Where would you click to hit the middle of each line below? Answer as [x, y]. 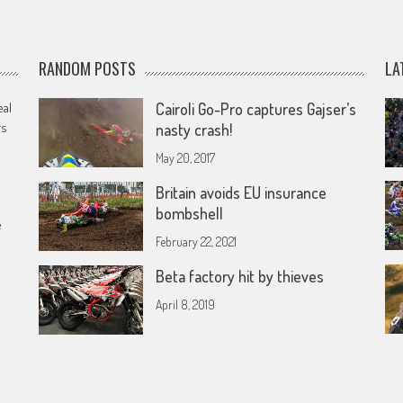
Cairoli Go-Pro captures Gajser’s [256, 109]
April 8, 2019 [186, 304]
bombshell [190, 213]
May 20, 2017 [186, 158]
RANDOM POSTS [88, 68]
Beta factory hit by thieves [240, 276]
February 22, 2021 [197, 242]
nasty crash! [194, 130]
